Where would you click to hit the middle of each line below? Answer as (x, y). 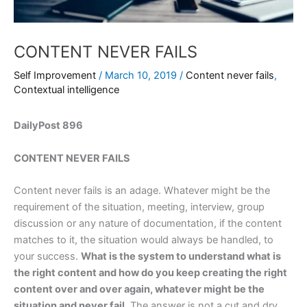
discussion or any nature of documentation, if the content (148, 224)
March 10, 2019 (142, 76)
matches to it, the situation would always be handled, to (144, 240)
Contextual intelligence (66, 90)
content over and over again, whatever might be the (139, 290)
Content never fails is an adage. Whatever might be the (142, 191)
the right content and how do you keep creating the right (150, 273)
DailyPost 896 (48, 126)
